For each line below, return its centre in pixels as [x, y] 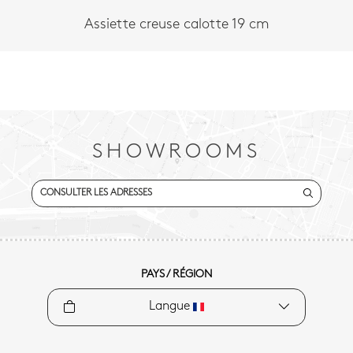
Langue [171, 307]
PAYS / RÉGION [176, 275]
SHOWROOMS [176, 153]
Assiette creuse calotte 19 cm [176, 25]
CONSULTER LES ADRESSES [96, 193]
